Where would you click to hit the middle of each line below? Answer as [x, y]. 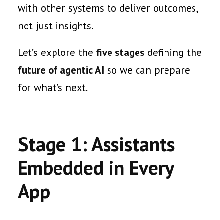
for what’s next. [53, 88]
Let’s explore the [57, 52]
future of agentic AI [61, 70]
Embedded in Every [96, 167]
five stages [120, 52]
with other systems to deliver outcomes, [108, 8]
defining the [173, 52]
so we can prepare [147, 70]
